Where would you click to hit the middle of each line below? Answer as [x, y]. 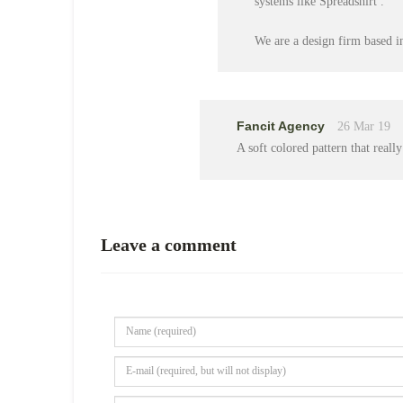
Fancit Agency [282, 125]
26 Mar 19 [364, 126]
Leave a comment [169, 244]
